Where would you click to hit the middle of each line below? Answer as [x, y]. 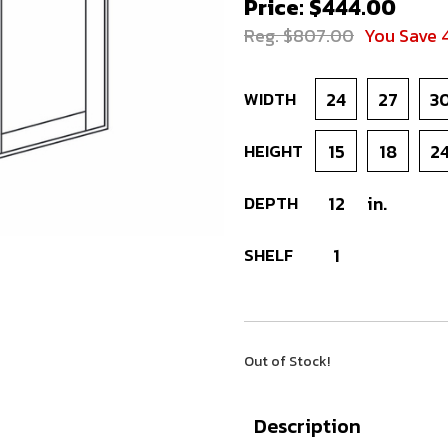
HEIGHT [273, 150]
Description [307, 426]
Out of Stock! [287, 361]
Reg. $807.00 [299, 35]
